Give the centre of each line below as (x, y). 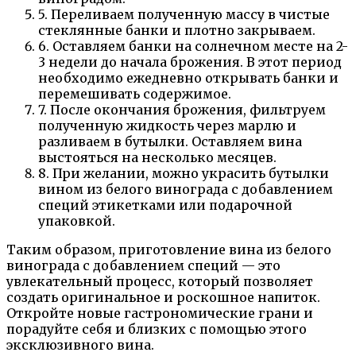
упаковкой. (77, 221)
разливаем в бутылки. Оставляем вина (170, 141)
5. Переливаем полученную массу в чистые (184, 14)
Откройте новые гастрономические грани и (160, 313)
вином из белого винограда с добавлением (186, 189)
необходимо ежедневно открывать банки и (188, 77)
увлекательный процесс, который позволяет (160, 281)
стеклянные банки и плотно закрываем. (177, 30)
